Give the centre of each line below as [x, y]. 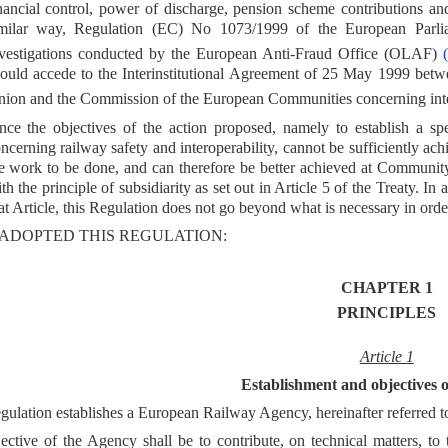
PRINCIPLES [387, 313]
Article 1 [386, 357]
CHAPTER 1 [386, 288]
